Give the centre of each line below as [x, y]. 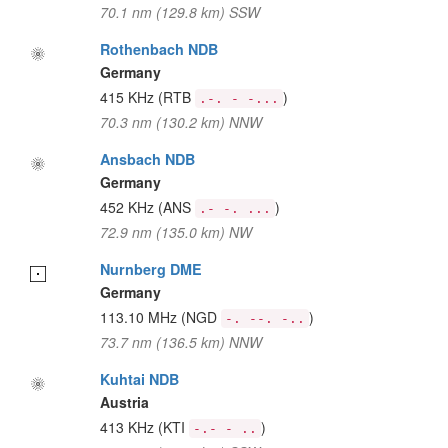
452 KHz [128, 207]
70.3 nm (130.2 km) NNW [180, 122]
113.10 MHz [140, 317]
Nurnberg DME [150, 269]
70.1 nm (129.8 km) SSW [179, 12]
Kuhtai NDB [139, 379]
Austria [124, 402]
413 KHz [128, 427]
